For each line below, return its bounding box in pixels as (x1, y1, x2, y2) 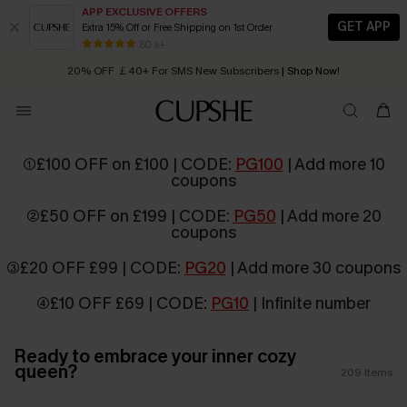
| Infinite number (249, 293, 371, 314)
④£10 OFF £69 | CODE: (36, 293, 211, 314)
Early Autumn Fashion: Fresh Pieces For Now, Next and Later (53, 31, 354, 45)
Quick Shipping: (58, 64, 140, 78)
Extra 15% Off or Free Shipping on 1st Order (82, 20, 273, 35)
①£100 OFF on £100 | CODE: (22, 154, 235, 175)
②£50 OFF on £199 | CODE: (25, 205, 233, 227)
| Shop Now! (279, 31, 340, 45)
